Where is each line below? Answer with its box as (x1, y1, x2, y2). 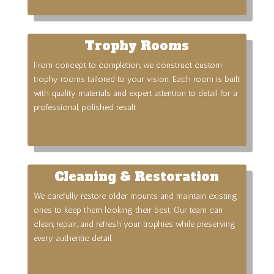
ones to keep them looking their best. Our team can (33, 204, 223, 215)
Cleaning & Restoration (54, 168, 220, 185)
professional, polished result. (33, 102, 142, 113)
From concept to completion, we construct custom (33, 59, 222, 70)
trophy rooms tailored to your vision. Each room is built (33, 73, 240, 84)
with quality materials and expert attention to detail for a (33, 87, 237, 98)
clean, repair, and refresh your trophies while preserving (33, 218, 235, 229)
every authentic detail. (33, 232, 113, 243)
